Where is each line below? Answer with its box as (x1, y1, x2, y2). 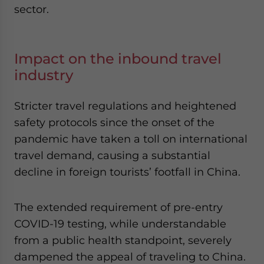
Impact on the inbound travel (14, 50, 222, 67)
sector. (14, 3, 49, 15)
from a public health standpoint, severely (14, 234, 232, 246)
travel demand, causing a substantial (14, 149, 210, 161)
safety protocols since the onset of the (14, 116, 214, 128)
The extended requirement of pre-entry (14, 201, 223, 213)
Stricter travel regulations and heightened (14, 100, 236, 112)
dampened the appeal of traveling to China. (14, 250, 246, 263)
